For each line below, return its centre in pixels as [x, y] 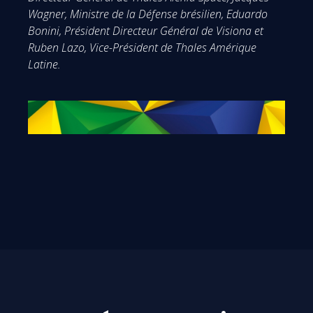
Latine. [44, 64]
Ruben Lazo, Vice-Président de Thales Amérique [142, 47]
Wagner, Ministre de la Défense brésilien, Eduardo [148, 14]
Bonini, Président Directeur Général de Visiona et [146, 30]
